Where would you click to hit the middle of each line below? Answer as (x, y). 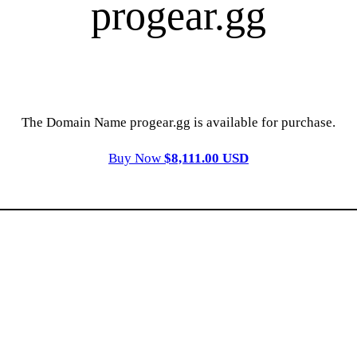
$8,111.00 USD (206, 159)
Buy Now (136, 159)
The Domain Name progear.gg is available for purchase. (178, 123)
